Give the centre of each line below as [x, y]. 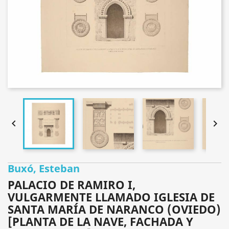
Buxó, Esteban [44, 168]
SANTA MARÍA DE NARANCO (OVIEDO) [114, 209]
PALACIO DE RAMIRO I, [72, 185]
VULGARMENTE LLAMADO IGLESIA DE [111, 197]
